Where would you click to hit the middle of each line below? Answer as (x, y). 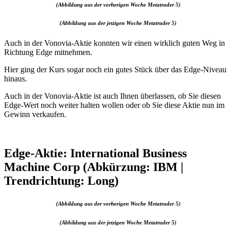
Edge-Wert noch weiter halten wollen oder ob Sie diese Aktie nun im (114, 105)
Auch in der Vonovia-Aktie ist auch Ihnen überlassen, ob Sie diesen (112, 96)
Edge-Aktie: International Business (95, 153)
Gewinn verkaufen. (35, 115)
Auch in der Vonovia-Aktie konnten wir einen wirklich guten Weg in (115, 43)
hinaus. (16, 79)
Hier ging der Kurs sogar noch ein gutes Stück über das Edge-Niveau (115, 70)
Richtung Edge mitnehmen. (48, 52)
